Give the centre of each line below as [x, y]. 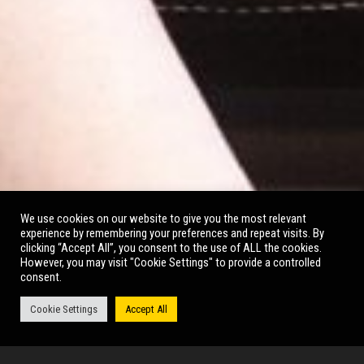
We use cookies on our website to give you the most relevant [163, 219]
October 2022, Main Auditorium [110, 318]
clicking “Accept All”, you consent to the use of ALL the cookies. [171, 248]
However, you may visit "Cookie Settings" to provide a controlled [171, 262]
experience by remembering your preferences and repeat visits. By [172, 233]
